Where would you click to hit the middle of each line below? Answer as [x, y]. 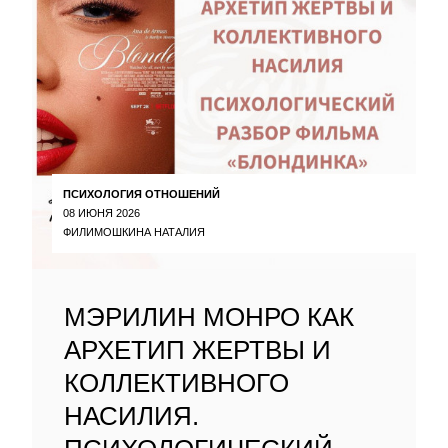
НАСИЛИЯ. [131, 416]
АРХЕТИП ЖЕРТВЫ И [197, 350]
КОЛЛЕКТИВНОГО [176, 383]
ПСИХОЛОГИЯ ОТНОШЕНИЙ [141, 193]
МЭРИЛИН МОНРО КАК [209, 317]
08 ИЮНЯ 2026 [101, 212]
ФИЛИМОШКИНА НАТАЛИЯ [134, 231]
